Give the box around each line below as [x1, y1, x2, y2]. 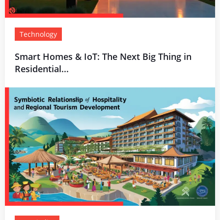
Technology [20, 29, 57, 39]
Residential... [15, 62, 69, 75]
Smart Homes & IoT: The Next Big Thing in [15, 50, 192, 62]
